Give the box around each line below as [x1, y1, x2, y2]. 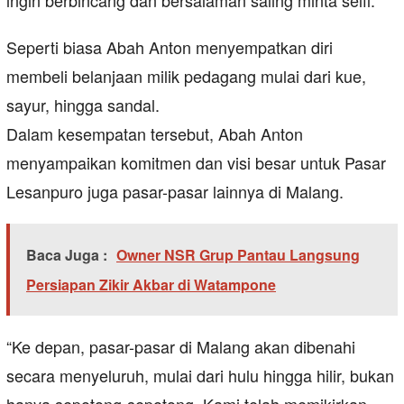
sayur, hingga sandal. [6, 93, 160, 117]
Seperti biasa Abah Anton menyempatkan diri [6, 35, 333, 60]
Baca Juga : [26, 244, 107, 266]
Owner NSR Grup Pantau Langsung [116, 244, 360, 266]
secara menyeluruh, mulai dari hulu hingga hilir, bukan [6, 363, 394, 388]
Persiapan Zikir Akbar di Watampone [26, 274, 276, 296]
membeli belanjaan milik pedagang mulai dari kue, [6, 64, 366, 88]
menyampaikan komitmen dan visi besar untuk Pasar [6, 151, 386, 175]
